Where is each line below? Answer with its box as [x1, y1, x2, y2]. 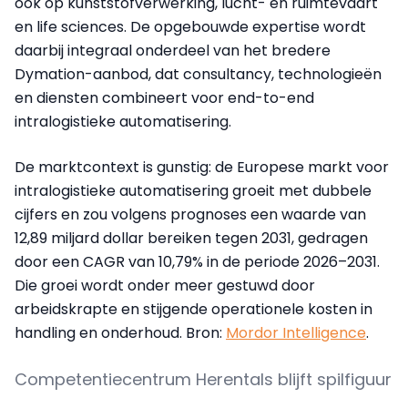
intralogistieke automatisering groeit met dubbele [15, 180, 372, 202]
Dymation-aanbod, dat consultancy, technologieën [15, 64, 382, 86]
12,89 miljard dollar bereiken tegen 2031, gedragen [15, 228, 368, 250]
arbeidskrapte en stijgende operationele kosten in [15, 299, 372, 321]
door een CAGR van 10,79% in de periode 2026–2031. [15, 251, 380, 273]
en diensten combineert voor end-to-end [15, 87, 314, 109]
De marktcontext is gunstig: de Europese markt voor [15, 157, 389, 178]
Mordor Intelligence [226, 322, 366, 344]
